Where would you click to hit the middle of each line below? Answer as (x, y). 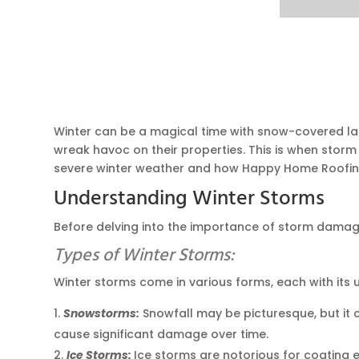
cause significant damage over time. (161, 334)
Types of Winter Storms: (145, 256)
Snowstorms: (102, 313)
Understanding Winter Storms (190, 199)
